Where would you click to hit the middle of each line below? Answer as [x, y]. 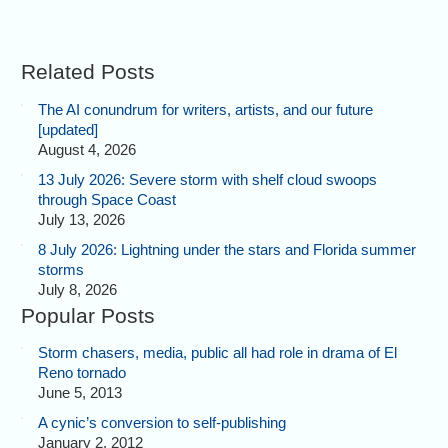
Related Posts [88, 72]
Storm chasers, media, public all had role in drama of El [218, 353]
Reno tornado [82, 373]
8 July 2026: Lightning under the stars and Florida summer [227, 249]
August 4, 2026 [87, 149]
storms [61, 269]
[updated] [68, 129]
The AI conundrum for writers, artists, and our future [206, 109]
